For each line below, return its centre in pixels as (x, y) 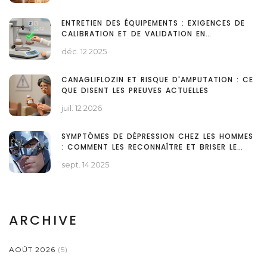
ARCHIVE (44, 221)
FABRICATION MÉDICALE (109, 45)
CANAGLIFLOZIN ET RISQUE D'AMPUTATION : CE (157, 80)
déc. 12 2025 (84, 52)
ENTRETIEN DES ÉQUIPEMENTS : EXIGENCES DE (153, 23)
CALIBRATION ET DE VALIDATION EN (133, 34)
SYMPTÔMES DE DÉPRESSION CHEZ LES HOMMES (157, 136)
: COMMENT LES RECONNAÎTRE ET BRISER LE (149, 147)
